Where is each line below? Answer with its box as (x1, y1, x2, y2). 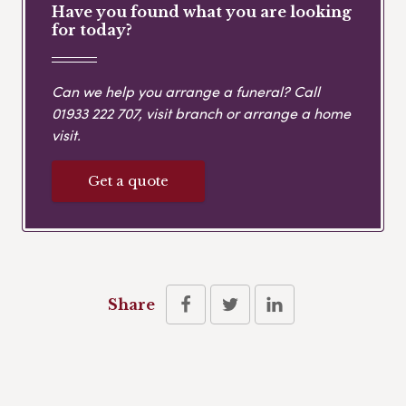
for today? (52, 20, 132, 39)
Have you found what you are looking (52, 2, 352, 21)
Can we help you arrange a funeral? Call (52, 81, 320, 102)
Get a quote (88, 172, 169, 190)
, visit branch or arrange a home (139, 102, 351, 124)
